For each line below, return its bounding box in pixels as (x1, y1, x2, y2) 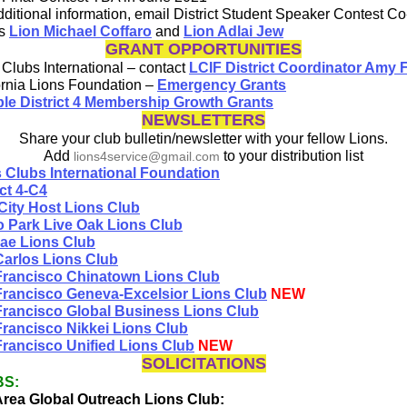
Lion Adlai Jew (184, 23, 283, 39)
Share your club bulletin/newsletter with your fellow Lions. (19, 130, 388, 146)
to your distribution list (220, 147, 363, 164)
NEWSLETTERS (142, 110, 265, 129)
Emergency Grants (157, 76, 286, 93)
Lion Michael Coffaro (9, 23, 152, 39)
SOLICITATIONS (141, 353, 266, 372)
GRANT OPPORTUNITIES (105, 39, 302, 58)
